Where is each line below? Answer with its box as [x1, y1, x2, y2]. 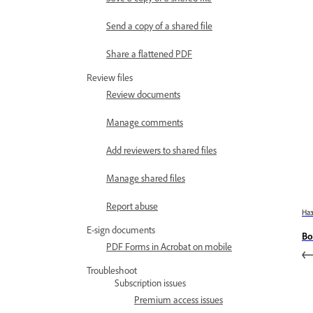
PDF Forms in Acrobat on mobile [106, 240, 232, 252]
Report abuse [106, 200, 158, 212]
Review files [87, 71, 133, 83]
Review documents [106, 88, 180, 100]
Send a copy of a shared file [106, 20, 212, 31]
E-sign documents [87, 224, 155, 235]
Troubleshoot [87, 264, 137, 276]
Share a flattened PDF [106, 48, 192, 59]
